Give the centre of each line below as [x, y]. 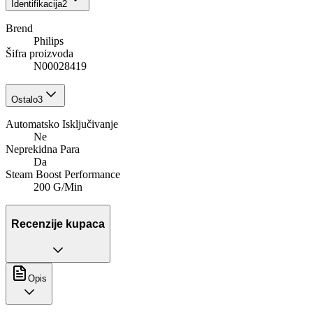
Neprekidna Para [43, 150]
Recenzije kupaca [58, 224]
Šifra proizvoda [39, 54]
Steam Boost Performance [63, 175]
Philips [49, 41]
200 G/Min [58, 187]
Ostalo [24, 100]
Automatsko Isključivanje [62, 124]
